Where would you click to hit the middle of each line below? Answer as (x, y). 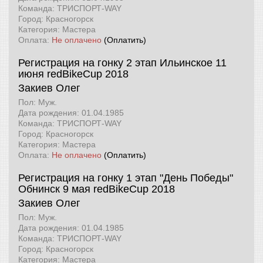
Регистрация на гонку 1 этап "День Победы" (126, 178)
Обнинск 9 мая (54, 189)
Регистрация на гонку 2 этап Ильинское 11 (122, 63)
